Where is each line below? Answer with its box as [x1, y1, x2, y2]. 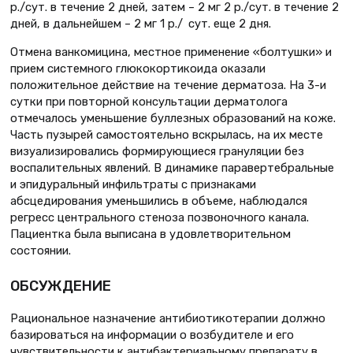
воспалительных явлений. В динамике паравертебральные [10, 160, 334, 175]
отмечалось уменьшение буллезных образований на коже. [10, 110, 336, 125]
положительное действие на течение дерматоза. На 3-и [10, 77, 326, 92]
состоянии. [10, 243, 71, 258]
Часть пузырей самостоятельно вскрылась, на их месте [10, 127, 323, 142]
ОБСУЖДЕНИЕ [10, 277, 111, 295]
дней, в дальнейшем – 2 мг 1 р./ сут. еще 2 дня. [10, 16, 271, 31]
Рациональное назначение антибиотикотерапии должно [10, 310, 325, 325]
